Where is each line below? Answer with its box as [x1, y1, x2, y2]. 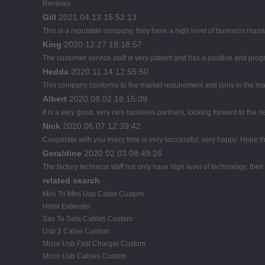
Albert [43, 93, 67, 104]
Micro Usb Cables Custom [43, 251, 127, 260]
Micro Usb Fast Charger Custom [43, 239, 146, 248]
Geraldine [43, 148, 82, 158]
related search [43, 175, 100, 185]
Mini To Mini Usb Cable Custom [43, 189, 144, 198]
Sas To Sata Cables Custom [43, 214, 132, 223]
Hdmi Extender [43, 202, 91, 211]
